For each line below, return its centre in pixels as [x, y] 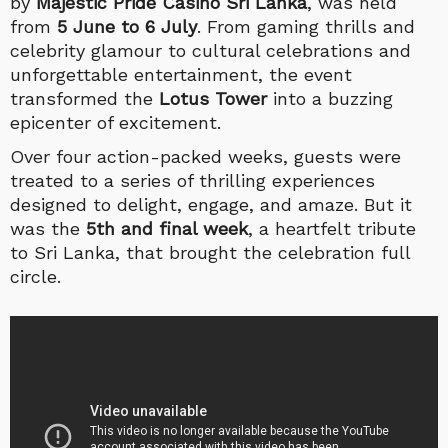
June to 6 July [135, 26]
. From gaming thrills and [306, 26]
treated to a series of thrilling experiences [192, 180]
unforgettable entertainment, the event [181, 74]
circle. [35, 276]
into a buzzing [330, 98]
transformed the [84, 98]
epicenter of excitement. [115, 122]
